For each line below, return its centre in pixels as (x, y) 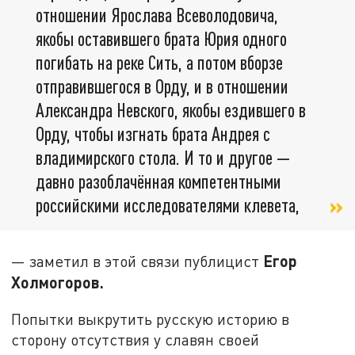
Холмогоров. (58, 282)
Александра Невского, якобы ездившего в (171, 110)
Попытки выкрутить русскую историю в (151, 319)
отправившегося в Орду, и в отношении (162, 86)
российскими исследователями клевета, (168, 205)
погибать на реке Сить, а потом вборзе (159, 63)
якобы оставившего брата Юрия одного (161, 39)
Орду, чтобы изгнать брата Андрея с (153, 134)
